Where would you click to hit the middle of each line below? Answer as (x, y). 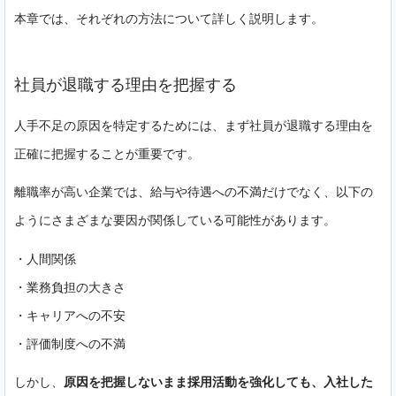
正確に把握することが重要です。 (107, 154)
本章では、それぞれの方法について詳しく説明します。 (169, 19)
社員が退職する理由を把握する (126, 84)
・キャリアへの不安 (70, 315)
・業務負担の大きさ (70, 286)
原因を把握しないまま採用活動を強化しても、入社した (218, 381)
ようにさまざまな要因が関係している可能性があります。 (175, 220)
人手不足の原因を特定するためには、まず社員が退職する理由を (194, 126)
